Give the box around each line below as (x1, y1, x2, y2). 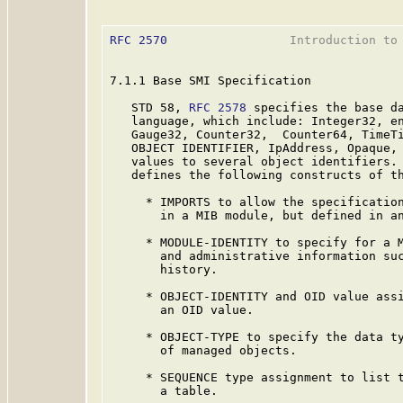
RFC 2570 (110, 33, 167, 47)
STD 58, (110, 101, 189, 114)
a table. (110, 384, 218, 398)
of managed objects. (110, 344, 297, 357)
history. (110, 263, 218, 276)
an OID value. (110, 303, 254, 317)
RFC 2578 (189, 101, 246, 114)
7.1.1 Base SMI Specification (110, 74, 311, 87)
